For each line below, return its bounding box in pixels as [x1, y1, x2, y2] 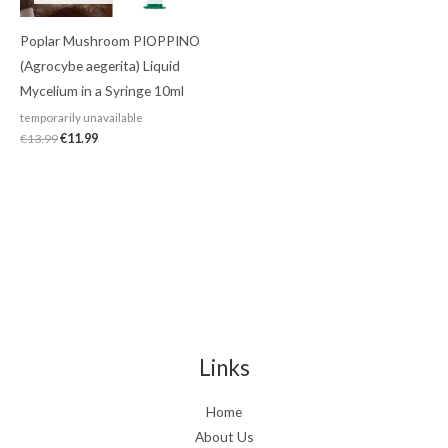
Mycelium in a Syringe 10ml [20, 82, 184, 100]
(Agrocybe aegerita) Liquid [20, 57, 180, 75]
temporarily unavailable [20, 111, 143, 125]
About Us [194, 428, 254, 446]
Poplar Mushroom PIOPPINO [20, 32, 200, 50]
